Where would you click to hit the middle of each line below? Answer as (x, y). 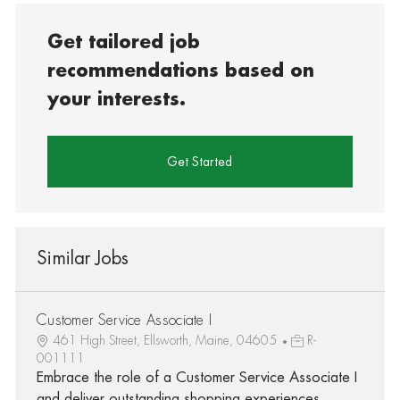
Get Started (200, 161)
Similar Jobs (82, 258)
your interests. (117, 99)
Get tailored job (124, 42)
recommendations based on (181, 71)
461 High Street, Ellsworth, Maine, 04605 (166, 340)
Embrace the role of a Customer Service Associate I (196, 377)
